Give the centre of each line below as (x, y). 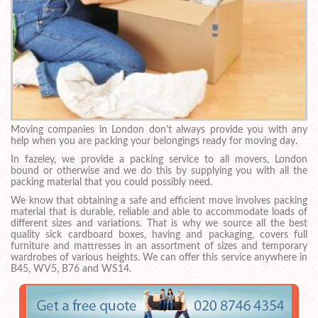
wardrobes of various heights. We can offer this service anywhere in (159, 257)
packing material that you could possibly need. (111, 182)
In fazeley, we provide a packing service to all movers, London (159, 159)
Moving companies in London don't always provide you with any (159, 130)
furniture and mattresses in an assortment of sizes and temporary (159, 246)
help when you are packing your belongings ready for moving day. (154, 142)
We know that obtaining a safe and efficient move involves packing (159, 201)
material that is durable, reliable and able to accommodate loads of (159, 212)
